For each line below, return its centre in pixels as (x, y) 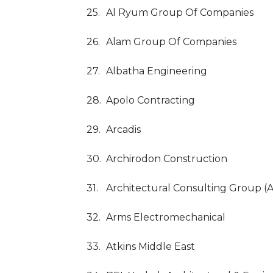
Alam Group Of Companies (171, 42)
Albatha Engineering (157, 71)
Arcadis (123, 129)
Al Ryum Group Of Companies (180, 12)
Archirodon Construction (167, 159)
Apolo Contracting (151, 100)
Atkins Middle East (151, 246)
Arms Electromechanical (166, 217)
